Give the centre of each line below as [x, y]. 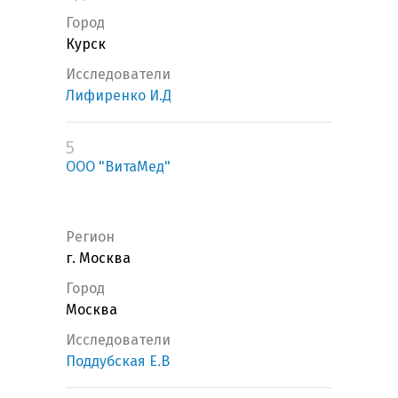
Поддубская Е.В [118, 362]
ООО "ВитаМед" [118, 167]
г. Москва [98, 259]
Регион [90, 237]
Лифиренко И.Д [119, 96]
